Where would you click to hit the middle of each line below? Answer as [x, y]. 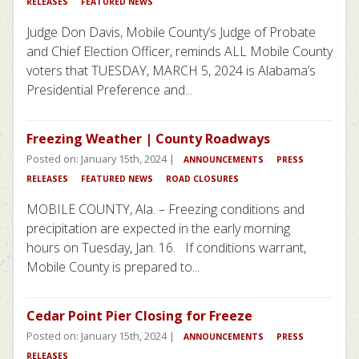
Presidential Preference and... [109, 90]
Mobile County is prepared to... [113, 267]
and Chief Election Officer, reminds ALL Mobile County [179, 52]
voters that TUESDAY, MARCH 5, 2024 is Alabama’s [171, 71]
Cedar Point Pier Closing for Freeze [139, 316]
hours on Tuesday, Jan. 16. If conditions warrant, [166, 248]
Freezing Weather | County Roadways [148, 139]
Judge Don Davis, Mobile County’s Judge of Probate [171, 32]
